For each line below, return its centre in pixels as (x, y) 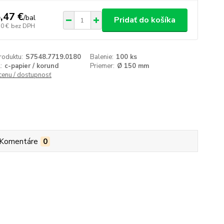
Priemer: (102, 66)
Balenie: (102, 57)
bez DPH (23, 26)
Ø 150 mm (133, 66)
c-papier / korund (31, 66)
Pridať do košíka (144, 20)
